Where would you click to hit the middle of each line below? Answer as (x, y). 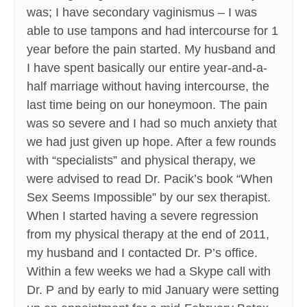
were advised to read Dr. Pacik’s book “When (150, 179)
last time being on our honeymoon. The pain (147, 105)
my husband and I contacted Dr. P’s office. (142, 253)
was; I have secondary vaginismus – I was (142, 13)
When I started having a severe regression (143, 216)
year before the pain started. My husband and (151, 50)
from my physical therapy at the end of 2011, (148, 235)
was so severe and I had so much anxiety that (152, 124)
